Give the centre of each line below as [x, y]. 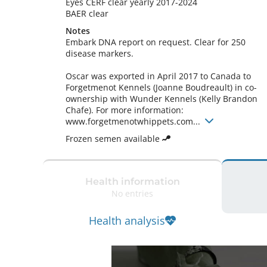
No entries [132, 193]
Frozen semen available [114, 139]
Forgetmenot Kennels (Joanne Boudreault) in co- [161, 87]
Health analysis [127, 221]
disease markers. [100, 53]
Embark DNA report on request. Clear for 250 [156, 42]
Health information [132, 181]
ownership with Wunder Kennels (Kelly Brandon [162, 99]
